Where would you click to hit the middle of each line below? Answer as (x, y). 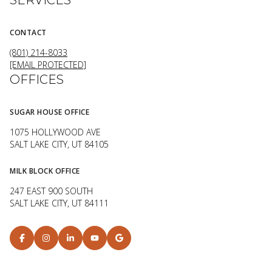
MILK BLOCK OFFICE (45, 171)
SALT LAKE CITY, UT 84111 (59, 203)
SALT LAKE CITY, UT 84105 (59, 144)
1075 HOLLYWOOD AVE (56, 132)
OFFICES (37, 79)
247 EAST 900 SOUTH (51, 191)
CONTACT (28, 32)
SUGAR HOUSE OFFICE (49, 112)
